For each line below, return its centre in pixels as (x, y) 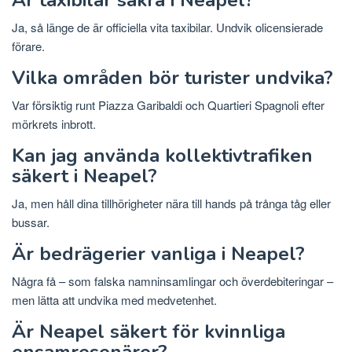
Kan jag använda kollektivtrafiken (162, 156)
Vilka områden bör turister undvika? (172, 78)
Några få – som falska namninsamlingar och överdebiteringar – (172, 281)
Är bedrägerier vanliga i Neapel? (158, 254)
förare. (28, 46)
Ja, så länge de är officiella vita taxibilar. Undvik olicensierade (167, 27)
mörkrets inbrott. (54, 124)
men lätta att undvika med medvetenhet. (114, 300)
